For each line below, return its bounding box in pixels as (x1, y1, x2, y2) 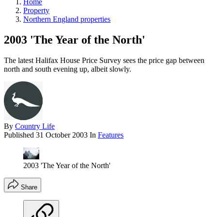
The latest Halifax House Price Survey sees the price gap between (4, 56, 204, 64)
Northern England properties (23, 15, 110, 23)
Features (98, 130, 124, 139)
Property (23, 6, 49, 15)
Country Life (15, 122, 55, 130)
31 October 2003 (36, 130, 88, 139)
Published (4, 130, 36, 139)
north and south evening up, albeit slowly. (4, 64, 131, 73)
